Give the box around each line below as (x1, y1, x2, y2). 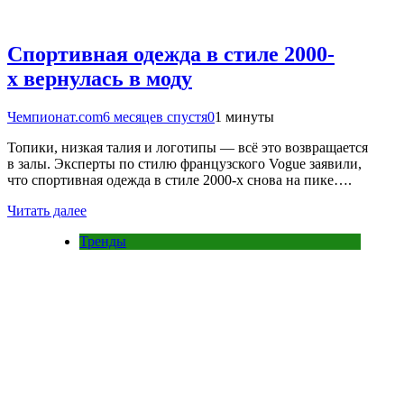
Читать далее (7, 202, 87, 218)
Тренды (79, 233, 126, 249)
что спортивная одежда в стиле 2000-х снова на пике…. (7, 171, 352, 188)
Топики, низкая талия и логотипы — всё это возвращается (7, 139, 368, 155)
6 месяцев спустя (103, 108, 207, 124)
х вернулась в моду (7, 66, 192, 90)
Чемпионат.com (7, 108, 103, 124)
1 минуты (215, 108, 274, 124)
